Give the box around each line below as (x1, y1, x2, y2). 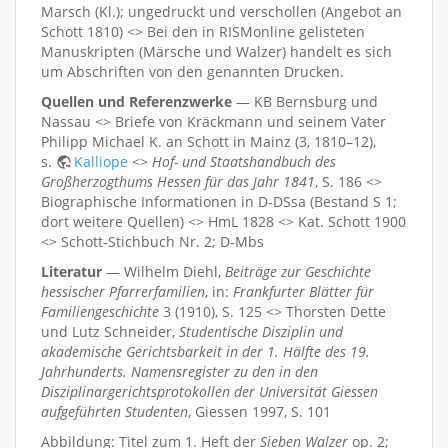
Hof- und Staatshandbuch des (152, 151, 336, 171)
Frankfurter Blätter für (233, 281, 374, 301)
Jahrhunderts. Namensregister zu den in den (41, 361, 318, 381)
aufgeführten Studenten (41, 401, 188, 421)
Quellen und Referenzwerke (41, 91, 232, 111)
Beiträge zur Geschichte (225, 261, 371, 281)
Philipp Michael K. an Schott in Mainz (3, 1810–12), (41, 131, 376, 151)
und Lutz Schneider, (41, 321, 179, 341)
